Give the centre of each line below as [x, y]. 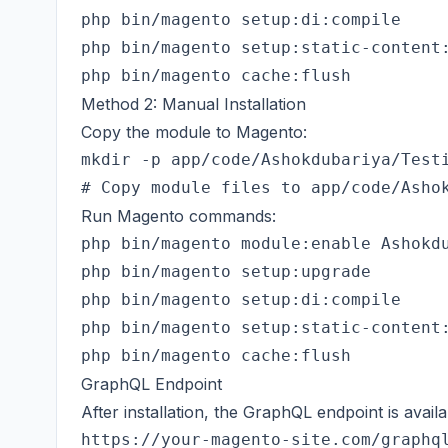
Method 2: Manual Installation [193, 104]
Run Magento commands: [178, 216]
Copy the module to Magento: [194, 132]
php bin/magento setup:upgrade [226, 271]
